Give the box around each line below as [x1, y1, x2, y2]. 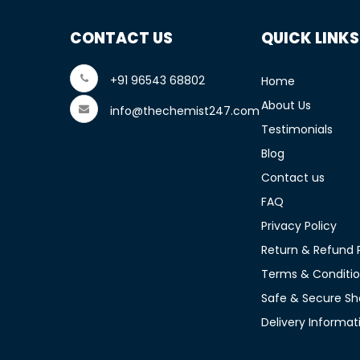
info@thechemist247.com [110, 103, 260, 119]
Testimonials [261, 121, 333, 137]
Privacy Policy [261, 218, 337, 234]
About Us [261, 97, 311, 113]
